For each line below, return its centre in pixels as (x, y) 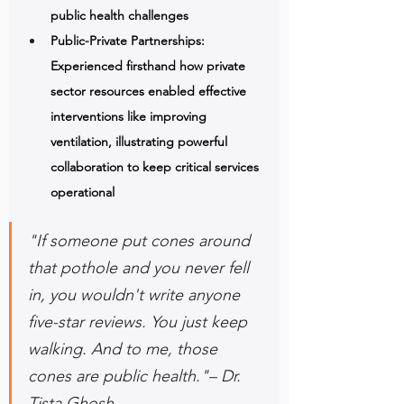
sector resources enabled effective (150, 91)
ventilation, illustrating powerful (141, 142)
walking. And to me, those (125, 349)
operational (83, 192)
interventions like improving (130, 116)
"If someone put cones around (141, 241)
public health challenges (121, 15)
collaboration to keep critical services (156, 167)
